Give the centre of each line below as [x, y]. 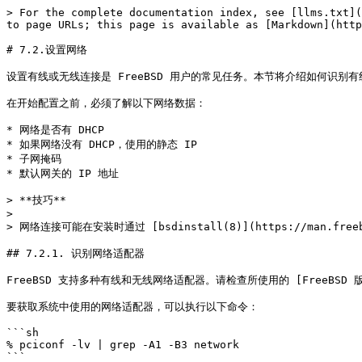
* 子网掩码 [34, 159]
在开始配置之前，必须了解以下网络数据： [106, 103]
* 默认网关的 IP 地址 [63, 173]
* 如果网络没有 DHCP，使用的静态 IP [102, 144]
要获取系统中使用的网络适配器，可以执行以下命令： [133, 307]
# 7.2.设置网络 [47, 50]
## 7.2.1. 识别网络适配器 [76, 253]
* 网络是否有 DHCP [55, 130]
